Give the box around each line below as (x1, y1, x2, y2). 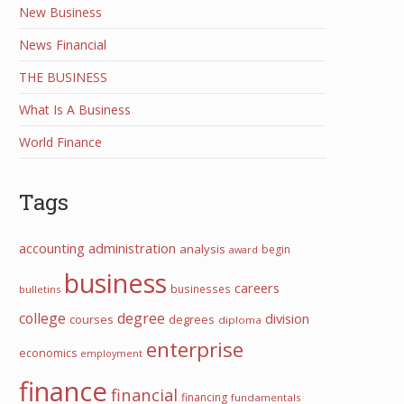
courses (69, 311, 114, 327)
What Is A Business (19, 101, 131, 118)
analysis (179, 241, 225, 257)
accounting (19, 239, 85, 257)
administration (88, 239, 176, 257)
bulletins (19, 282, 60, 296)
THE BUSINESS (19, 69, 107, 86)
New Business (19, 4, 102, 21)
